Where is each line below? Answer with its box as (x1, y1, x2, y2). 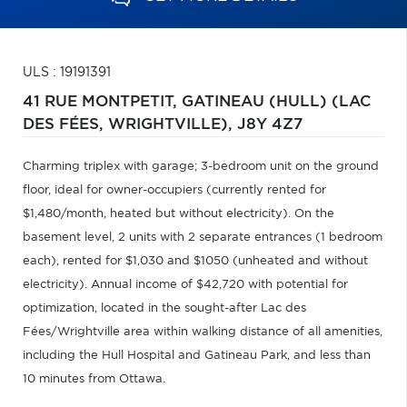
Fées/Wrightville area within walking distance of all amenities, (23, 326, 382, 338)
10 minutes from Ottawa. (23, 373, 165, 385)
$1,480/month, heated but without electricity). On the (23, 208, 334, 220)
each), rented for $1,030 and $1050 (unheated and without (23, 255, 368, 267)
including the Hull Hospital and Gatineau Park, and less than (23, 350, 371, 362)
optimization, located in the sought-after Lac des (23, 303, 306, 314)
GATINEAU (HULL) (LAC (182, 94, 372, 109)
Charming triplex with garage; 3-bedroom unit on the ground (23, 161, 379, 173)
